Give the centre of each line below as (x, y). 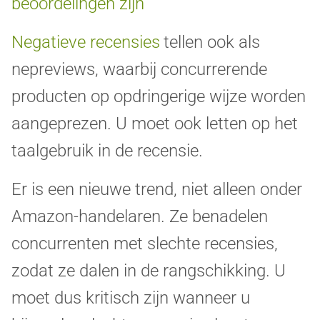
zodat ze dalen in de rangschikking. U (149, 271)
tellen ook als (212, 42)
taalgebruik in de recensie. (107, 151)
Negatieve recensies (86, 42)
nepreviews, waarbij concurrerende (139, 70)
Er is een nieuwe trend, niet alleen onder (157, 190)
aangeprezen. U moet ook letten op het (155, 124)
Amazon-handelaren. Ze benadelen (140, 217)
